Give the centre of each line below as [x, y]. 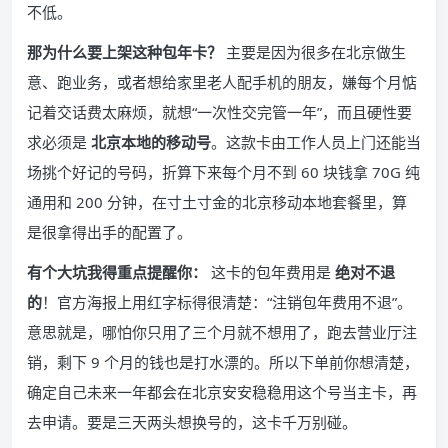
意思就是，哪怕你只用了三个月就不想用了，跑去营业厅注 [222, 332]
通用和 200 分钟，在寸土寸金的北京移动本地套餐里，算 [217, 202]
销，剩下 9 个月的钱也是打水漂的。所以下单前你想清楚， [223, 362]
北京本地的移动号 [151, 142]
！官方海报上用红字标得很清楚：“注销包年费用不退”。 [227, 302]
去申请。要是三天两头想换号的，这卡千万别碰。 [192, 422]
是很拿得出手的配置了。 [109, 232]
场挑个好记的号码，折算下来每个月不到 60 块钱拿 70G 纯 [223, 172]
